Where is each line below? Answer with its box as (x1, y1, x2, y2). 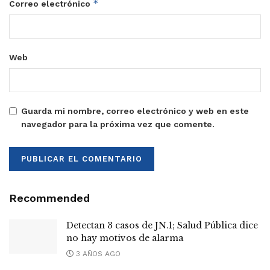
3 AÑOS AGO (74, 249, 121, 258)
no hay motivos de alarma (66, 232, 183, 243)
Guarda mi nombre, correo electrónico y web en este (21, 105, 249, 116)
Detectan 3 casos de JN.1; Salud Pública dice (66, 219, 258, 231)
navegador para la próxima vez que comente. (21, 119, 215, 129)
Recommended (9, 191, 90, 204)
